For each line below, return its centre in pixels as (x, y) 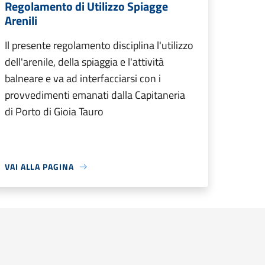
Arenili (21, 20)
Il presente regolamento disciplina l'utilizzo (99, 45)
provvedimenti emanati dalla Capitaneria (95, 95)
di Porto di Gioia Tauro (54, 112)
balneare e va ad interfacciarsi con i (83, 78)
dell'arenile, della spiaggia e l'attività (84, 62)
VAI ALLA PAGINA (39, 167)
